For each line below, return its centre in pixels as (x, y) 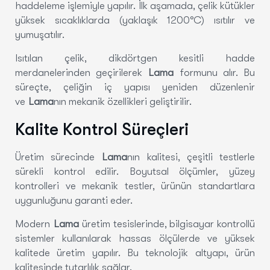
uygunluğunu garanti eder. (74, 200)
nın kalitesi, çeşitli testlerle (191, 157)
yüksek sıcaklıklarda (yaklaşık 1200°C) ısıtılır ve (135, 20)
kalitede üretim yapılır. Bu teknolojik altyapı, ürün (135, 253)
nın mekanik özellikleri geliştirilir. (123, 101)
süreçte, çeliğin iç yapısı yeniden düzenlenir (135, 87)
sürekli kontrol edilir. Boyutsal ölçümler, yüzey (135, 171)
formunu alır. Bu (215, 72)
